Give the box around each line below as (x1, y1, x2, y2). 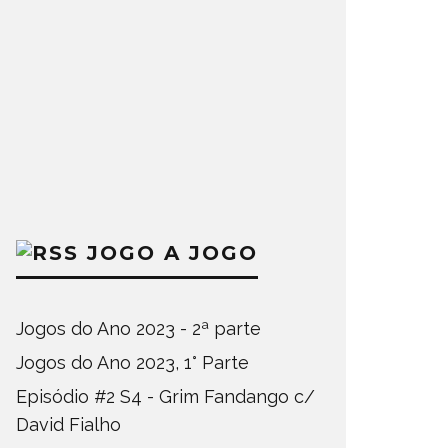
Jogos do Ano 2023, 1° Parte (16, 352, 249, 373)
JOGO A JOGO (87, 241, 258, 265)
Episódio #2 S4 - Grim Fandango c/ (16, 386, 315, 407)
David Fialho (16, 414, 121, 435)
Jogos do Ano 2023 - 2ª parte (16, 318, 261, 339)
